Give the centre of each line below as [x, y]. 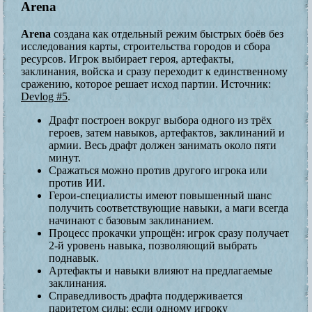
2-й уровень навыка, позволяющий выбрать [153, 245]
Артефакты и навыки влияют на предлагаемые [161, 270]
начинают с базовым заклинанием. [131, 220]
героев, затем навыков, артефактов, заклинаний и [167, 132]
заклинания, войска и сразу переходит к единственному [154, 71]
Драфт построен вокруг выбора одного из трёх [160, 120]
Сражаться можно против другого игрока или [158, 170]
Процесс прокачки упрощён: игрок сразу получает [169, 233]
